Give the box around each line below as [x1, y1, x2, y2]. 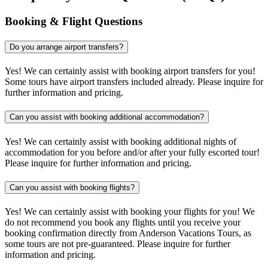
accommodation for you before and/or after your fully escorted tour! [5, 147, 260, 157]
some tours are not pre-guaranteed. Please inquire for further [5, 239, 230, 249]
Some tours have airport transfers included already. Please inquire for [5, 77, 263, 87]
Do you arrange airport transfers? [10, 42, 123, 51]
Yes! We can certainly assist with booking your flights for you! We [5, 206, 255, 217]
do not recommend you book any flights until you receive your [5, 217, 240, 228]
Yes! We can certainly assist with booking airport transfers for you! [5, 66, 255, 77]
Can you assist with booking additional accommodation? [10, 112, 204, 122]
